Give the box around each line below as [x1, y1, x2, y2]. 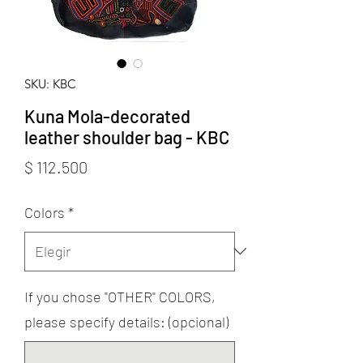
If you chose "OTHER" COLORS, [24, 287, 216, 305]
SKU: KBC [24, 75, 76, 92]
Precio [87, 156, 132, 176]
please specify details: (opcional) [24, 312, 228, 331]
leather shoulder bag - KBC [24, 126, 229, 147]
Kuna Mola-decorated [24, 105, 190, 126]
